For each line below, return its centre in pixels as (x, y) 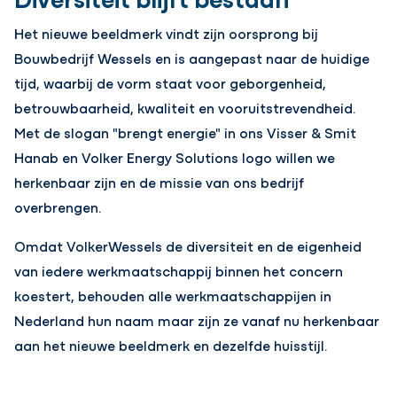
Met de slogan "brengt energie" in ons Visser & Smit (186, 132)
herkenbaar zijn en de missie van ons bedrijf (160, 182)
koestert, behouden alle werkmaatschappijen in (173, 296)
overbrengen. (58, 207)
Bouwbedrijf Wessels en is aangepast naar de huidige (192, 58)
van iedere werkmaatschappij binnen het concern (179, 271)
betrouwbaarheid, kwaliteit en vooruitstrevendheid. (185, 108)
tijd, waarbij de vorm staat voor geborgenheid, (171, 83)
